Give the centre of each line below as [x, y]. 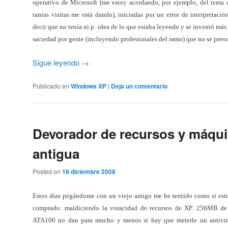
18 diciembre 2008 [89, 172]
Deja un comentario [139, 86]
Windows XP [89, 86]
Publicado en [51, 85]
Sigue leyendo [57, 63]
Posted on [47, 172]
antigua [56, 153]
